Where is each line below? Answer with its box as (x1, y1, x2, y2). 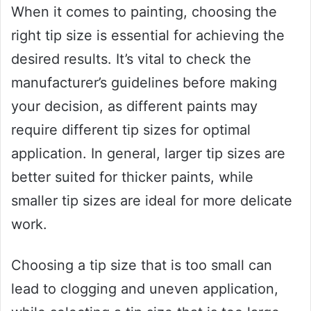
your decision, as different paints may (11, 98, 258, 115)
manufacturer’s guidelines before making (11, 74, 277, 92)
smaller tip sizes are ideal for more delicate (11, 192, 292, 210)
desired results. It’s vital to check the (11, 51, 251, 68)
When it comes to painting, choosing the (11, 3, 277, 21)
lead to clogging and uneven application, (11, 280, 278, 298)
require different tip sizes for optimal (11, 121, 251, 139)
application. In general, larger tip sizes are (11, 145, 285, 162)
